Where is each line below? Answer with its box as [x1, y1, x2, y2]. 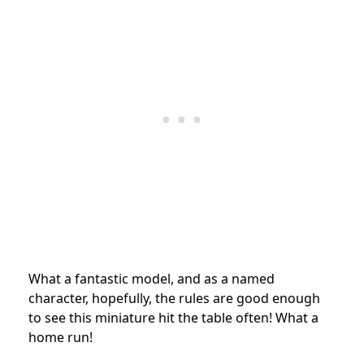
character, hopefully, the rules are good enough [28, 288, 320, 307]
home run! [28, 327, 93, 346]
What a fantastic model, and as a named [28, 269, 275, 288]
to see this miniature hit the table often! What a [28, 308, 318, 327]
